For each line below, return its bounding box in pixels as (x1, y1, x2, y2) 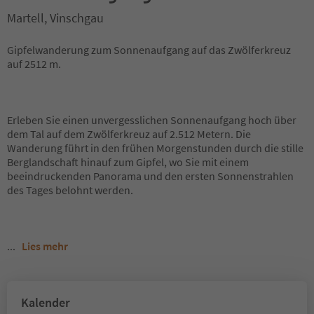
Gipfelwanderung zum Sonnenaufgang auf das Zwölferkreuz (7, 43, 291, 57)
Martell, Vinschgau (7, 10, 104, 26)
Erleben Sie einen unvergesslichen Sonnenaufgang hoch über (7, 113, 296, 127)
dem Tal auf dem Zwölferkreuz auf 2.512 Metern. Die (7, 127, 251, 141)
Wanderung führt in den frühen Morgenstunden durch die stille (7, 141, 303, 155)
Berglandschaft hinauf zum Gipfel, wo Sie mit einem (7, 155, 249, 169)
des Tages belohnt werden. (7, 183, 133, 197)
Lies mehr (22, 239, 68, 253)
